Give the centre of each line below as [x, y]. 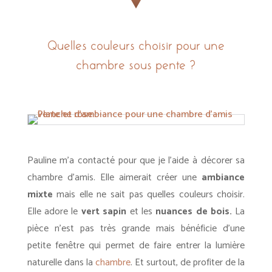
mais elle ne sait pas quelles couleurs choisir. [149, 195]
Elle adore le [54, 212]
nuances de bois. [195, 212]
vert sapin [104, 212]
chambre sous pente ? [136, 65]
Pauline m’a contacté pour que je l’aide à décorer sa [136, 161]
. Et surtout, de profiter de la [188, 263]
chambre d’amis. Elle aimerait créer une [114, 178]
